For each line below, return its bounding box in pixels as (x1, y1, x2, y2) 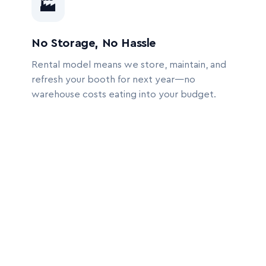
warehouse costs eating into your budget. (31, 90, 217, 99)
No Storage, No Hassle (31, 37, 156, 49)
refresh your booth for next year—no (31, 75, 196, 84)
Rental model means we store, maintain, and (31, 60, 227, 69)
